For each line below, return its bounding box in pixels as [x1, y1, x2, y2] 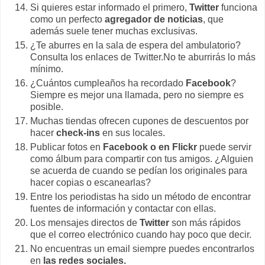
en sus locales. [100, 128, 165, 138]
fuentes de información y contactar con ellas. [30, 203, 216, 214]
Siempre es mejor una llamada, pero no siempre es [30, 90, 244, 101]
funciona [221, 2, 257, 13]
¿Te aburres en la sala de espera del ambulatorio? [30, 40, 241, 51]
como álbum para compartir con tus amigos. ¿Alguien [30, 153, 253, 164]
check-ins [54, 128, 100, 138]
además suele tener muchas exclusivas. [30, 26, 198, 37]
